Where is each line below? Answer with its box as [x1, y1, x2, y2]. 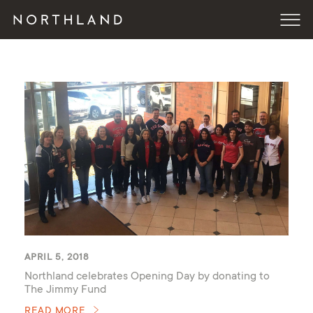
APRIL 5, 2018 [24, 252, 89, 264]
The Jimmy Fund [24, 284, 106, 297]
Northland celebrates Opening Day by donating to [24, 270, 270, 284]
